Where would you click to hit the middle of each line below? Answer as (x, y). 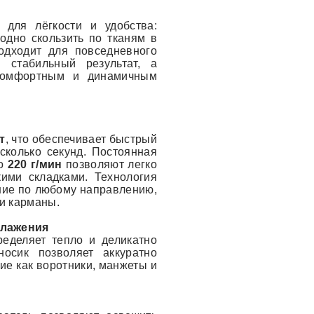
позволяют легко (109, 164)
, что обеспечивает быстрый (81, 139)
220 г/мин (35, 164)
